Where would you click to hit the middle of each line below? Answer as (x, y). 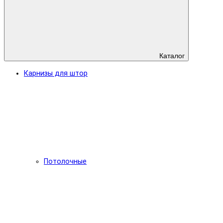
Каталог (171, 56)
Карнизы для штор (56, 73)
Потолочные (65, 161)
